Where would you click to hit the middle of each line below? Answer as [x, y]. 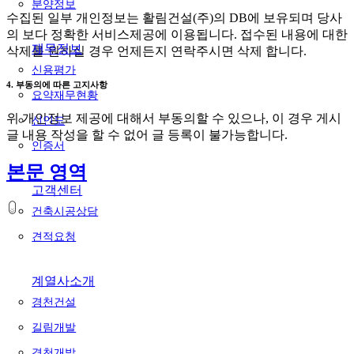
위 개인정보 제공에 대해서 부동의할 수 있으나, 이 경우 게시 [174, 119]
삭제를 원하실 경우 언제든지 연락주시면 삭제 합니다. [156, 51]
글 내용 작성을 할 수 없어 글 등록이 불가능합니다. [147, 135]
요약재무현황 [65, 95]
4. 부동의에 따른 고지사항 [57, 85]
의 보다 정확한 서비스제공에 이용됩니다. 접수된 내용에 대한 [177, 35]
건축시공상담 [65, 211]
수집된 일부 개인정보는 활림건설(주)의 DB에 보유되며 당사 [174, 18]
